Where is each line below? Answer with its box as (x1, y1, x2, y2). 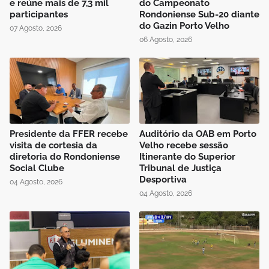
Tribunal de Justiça (139, 163, 222, 174)
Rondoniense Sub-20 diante (139, 9, 259, 20)
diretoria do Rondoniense (10, 151, 120, 163)
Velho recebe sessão (139, 140, 228, 151)
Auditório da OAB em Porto (139, 128, 256, 140)
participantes (10, 9, 68, 20)
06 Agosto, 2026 (139, 35, 192, 44)
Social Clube (10, 163, 64, 174)
